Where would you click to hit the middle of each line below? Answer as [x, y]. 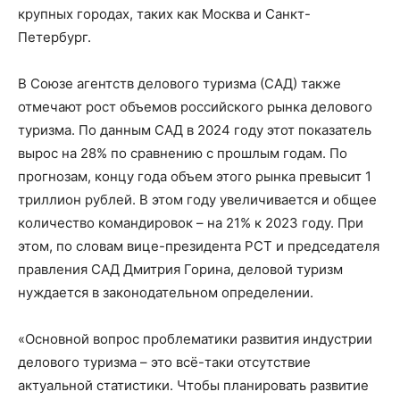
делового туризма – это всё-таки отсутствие [164, 362]
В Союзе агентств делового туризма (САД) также [179, 84]
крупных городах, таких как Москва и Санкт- [164, 14]
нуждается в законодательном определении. [166, 293]
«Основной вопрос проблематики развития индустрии [195, 339]
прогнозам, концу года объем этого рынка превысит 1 [195, 177]
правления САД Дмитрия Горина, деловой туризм [180, 270]
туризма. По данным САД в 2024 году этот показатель [195, 130]
